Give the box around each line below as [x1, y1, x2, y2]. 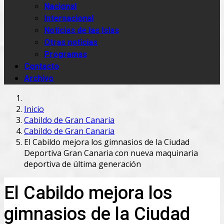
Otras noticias [44, 36, 97, 48]
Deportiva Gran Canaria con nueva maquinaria [24, 147, 198, 158]
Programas [44, 48, 87, 60]
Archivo [24, 72, 53, 84]
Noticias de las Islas [44, 24, 119, 36]
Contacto [24, 60, 59, 72]
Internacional [44, 12, 93, 24]
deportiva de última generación [24, 158, 141, 169]
